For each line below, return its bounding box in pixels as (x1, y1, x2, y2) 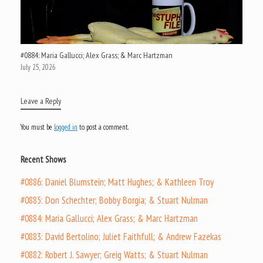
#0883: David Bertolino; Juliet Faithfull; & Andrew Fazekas (21, 230, 221, 243)
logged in (54, 122, 77, 132)
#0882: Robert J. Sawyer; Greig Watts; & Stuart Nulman (21, 248, 208, 261)
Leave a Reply (21, 95, 61, 106)
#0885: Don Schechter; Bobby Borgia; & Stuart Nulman (21, 193, 208, 207)
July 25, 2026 (21, 62, 56, 72)
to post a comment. (77, 122, 129, 132)
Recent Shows (21, 153, 66, 165)
